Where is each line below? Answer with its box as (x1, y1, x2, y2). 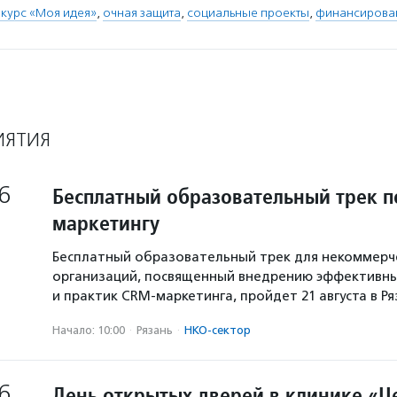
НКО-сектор (184, 323, 251, 337)
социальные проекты (187, 5, 309, 20)
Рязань (136, 323, 173, 337)
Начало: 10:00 (52, 323, 125, 337)
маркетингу (52, 209, 160, 237)
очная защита (103, 5, 181, 20)
